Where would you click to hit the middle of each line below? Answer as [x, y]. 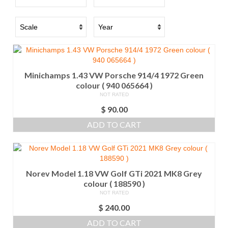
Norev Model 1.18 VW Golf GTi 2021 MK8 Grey [114, 174]
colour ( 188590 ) [114, 184]
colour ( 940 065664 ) [114, 85]
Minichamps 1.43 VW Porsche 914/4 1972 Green [114, 75]
